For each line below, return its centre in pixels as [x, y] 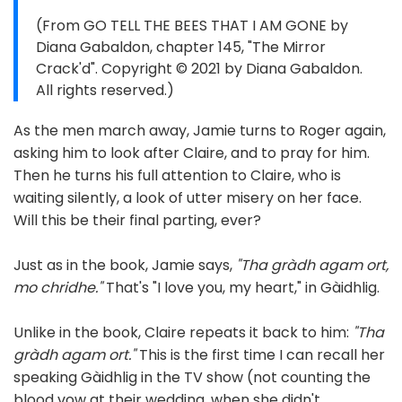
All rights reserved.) [105, 91]
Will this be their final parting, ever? [137, 221]
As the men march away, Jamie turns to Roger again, [200, 131]
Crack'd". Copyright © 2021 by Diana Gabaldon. [199, 69]
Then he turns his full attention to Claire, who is [177, 176]
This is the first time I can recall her [260, 355]
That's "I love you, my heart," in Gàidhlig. [241, 288]
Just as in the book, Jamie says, [125, 266]
